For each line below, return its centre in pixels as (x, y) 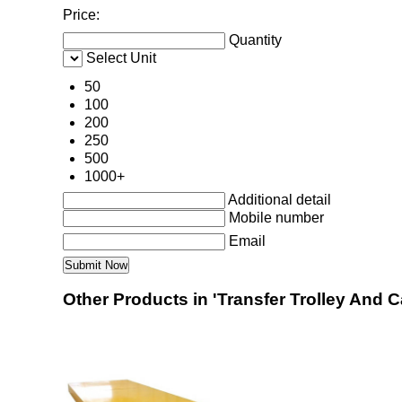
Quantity (255, 40)
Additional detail (280, 200)
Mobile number (276, 218)
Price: (81, 15)
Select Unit (121, 58)
